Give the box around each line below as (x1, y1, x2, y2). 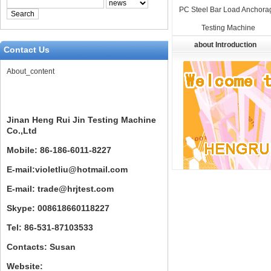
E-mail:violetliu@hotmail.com (7, 165, 128, 174)
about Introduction (194, 41, 256, 49)
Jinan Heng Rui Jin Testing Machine (7, 115, 156, 125)
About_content (7, 67, 54, 76)
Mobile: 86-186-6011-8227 (7, 145, 114, 155)
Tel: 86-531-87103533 (7, 223, 93, 232)
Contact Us (4, 45, 50, 54)
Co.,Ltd (7, 126, 37, 135)
